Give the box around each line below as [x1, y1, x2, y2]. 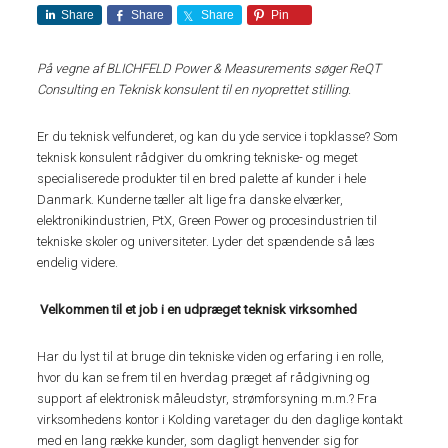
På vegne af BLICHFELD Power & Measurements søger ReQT [37, 61, 382, 76]
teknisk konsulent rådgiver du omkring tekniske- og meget [37, 150, 359, 165]
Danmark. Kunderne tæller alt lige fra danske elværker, [37, 192, 344, 207]
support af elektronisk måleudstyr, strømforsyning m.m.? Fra [37, 391, 378, 406]
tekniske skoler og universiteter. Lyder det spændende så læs [37, 234, 376, 249]
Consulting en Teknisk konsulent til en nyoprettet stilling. [37, 82, 352, 97]
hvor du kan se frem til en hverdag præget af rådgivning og [37, 370, 371, 385]
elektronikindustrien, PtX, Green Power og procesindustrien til [37, 213, 378, 228]
